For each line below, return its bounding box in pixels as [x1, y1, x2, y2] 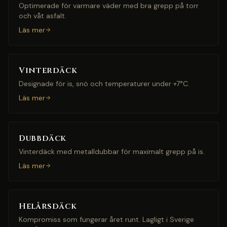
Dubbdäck [19, 133, 67, 144]
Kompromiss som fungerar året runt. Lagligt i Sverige [19, 215, 194, 224]
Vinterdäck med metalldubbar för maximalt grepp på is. [19, 147, 205, 156]
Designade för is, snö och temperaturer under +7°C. [19, 79, 190, 88]
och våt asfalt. [19, 11, 66, 20]
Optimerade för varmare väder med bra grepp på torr [19, 1, 199, 10]
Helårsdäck [19, 201, 77, 212]
